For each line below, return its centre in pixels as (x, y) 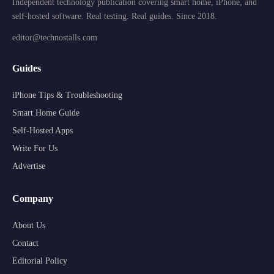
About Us (29, 225)
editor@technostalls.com (55, 38)
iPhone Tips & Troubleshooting (67, 95)
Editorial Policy (40, 261)
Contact (25, 243)
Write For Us (35, 148)
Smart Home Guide (46, 113)
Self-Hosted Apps (43, 131)
